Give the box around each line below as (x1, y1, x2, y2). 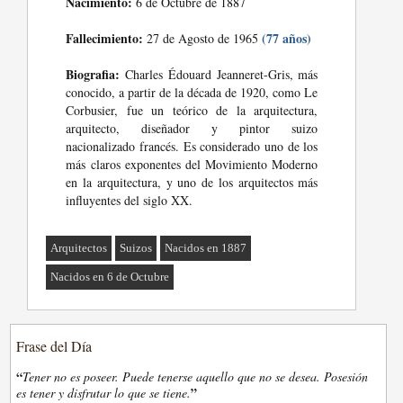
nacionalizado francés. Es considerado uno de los (66, 138, 318, 156)
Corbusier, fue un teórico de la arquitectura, (66, 102, 318, 120)
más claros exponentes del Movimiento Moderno (66, 156, 318, 174)
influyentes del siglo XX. (66, 192, 193, 210)
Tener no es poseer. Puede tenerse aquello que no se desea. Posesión (22, 368, 369, 386)
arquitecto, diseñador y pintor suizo (66, 120, 318, 138)
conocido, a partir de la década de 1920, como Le (66, 84, 318, 102)
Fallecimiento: (66, 29, 144, 49)
